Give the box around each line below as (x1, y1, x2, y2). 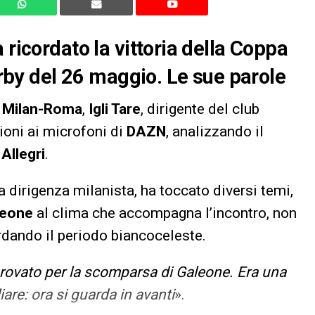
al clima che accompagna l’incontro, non (33, 205, 297, 222)
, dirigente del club (141, 101, 259, 118)
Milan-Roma (2, 101, 82, 118)
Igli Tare (89, 101, 141, 118)
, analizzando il (166, 123, 264, 141)
